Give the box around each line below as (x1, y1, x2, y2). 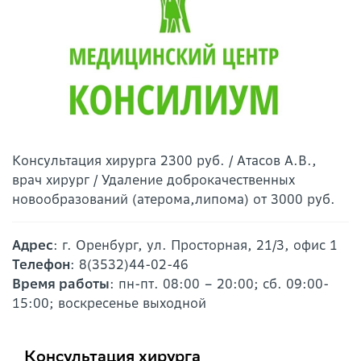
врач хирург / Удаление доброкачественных (12, 172, 295, 189)
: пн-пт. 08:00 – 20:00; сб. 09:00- (110, 276, 329, 293)
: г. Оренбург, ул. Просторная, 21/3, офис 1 (53, 237, 338, 254)
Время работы (12, 276, 110, 293)
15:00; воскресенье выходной (12, 295, 206, 312)
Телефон (12, 256, 70, 273)
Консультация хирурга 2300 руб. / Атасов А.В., (12, 152, 317, 169)
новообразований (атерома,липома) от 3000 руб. (12, 191, 335, 208)
